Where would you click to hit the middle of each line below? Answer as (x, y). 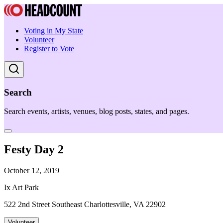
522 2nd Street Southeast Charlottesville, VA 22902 (85, 205)
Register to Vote (49, 49)
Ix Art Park (21, 188)
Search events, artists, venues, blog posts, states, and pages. (97, 111)
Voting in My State (54, 31)
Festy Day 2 (34, 150)
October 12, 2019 (32, 171)
